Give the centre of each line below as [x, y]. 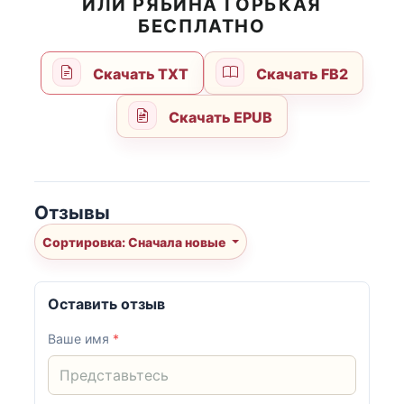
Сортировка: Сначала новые [178, 242]
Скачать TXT [139, 73]
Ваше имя [81, 338]
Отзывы [72, 213]
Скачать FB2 [300, 73]
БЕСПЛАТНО [202, 26]
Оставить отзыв [107, 303]
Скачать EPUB [219, 117]
